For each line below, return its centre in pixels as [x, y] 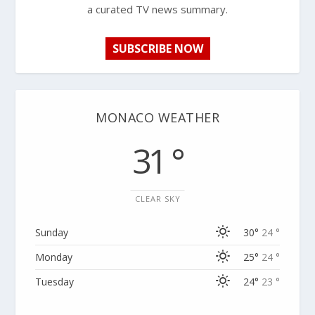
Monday [54, 257]
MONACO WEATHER [157, 118]
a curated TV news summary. [157, 9]
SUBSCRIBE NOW [157, 49]
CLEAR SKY [157, 199]
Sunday [52, 233]
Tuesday [55, 282]
